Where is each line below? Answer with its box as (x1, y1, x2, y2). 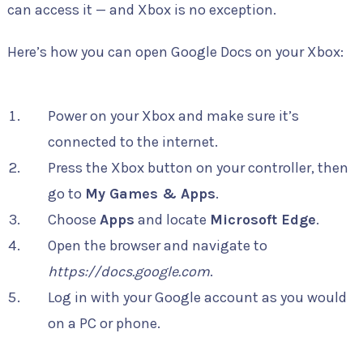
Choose (47, 211, 100, 228)
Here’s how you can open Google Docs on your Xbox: (6, 43, 344, 61)
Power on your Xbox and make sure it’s (47, 107, 299, 125)
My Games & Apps (84, 185, 216, 203)
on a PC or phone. (47, 314, 160, 332)
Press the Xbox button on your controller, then (47, 159, 348, 177)
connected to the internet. (47, 133, 218, 151)
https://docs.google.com (47, 263, 210, 280)
